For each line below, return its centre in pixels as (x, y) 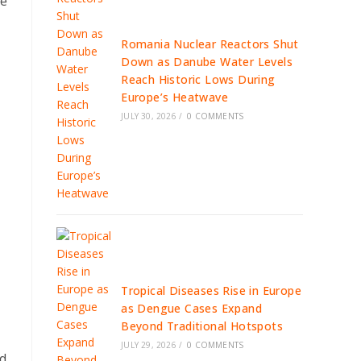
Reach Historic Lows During (198, 79)
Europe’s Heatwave (175, 97)
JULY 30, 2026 (149, 116)
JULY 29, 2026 (149, 345)
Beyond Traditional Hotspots (202, 326)
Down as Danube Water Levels (207, 62)
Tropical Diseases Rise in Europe (212, 290)
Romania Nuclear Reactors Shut (210, 44)
